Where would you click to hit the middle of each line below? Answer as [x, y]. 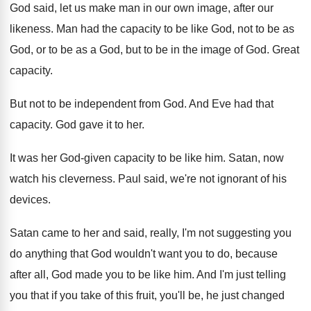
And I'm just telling [241, 275]
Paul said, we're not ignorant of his [202, 179]
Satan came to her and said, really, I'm [103, 233]
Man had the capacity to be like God [144, 29]
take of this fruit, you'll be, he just [160, 295]
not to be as [266, 29]
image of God [234, 50]
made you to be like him [133, 275]
